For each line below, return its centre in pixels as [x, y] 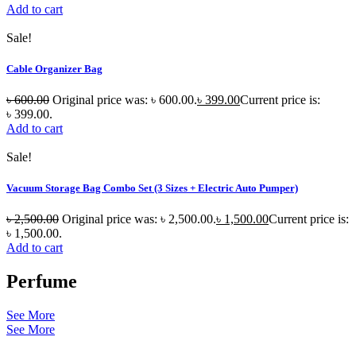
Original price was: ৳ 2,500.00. [139, 219]
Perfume [42, 282]
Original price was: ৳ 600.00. [125, 100]
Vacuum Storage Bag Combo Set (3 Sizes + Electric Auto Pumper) [152, 188]
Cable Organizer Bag [54, 68]
